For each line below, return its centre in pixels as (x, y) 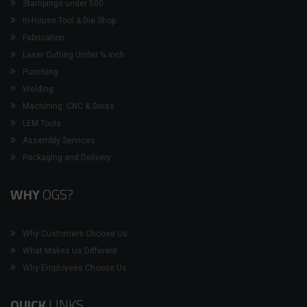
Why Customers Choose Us (75, 234)
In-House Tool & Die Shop (69, 21)
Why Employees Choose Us (75, 268)
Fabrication (44, 38)
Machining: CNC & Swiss (69, 107)
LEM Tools (42, 124)
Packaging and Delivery (67, 158)
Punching (40, 72)
